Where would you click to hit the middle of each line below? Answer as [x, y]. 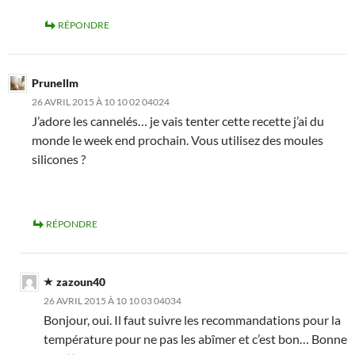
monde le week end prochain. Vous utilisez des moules [177, 139]
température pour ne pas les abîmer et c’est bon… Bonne [195, 338]
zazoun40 [81, 281]
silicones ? [59, 158]
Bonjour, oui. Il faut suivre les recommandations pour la [192, 319]
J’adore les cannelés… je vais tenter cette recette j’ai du [178, 120]
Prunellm [55, 82]
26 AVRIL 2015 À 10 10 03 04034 [113, 300]
